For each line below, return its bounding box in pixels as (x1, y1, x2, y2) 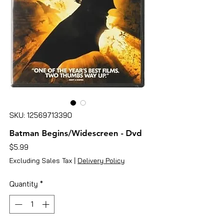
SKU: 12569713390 (9, 110, 72, 120)
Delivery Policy (78, 156, 125, 165)
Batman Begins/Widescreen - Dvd (9, 128, 142, 138)
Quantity (9, 179, 38, 189)
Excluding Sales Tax (9, 156, 72, 165)
